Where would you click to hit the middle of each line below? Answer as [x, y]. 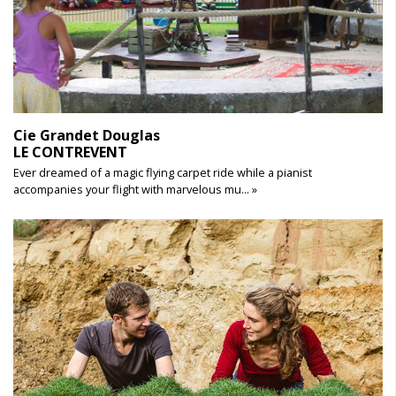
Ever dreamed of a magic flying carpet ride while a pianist [163, 172]
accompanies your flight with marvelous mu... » [135, 189]
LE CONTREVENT [70, 152]
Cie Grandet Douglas [87, 135]
